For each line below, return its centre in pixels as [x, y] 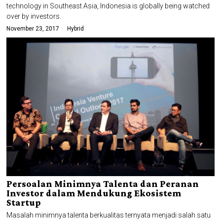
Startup [24, 203]
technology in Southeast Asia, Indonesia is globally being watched [108, 6]
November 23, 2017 [33, 29]
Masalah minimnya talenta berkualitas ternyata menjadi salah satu [109, 215]
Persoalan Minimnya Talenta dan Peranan [103, 184]
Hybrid [76, 29]
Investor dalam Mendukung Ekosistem [94, 193]
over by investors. [34, 17]
